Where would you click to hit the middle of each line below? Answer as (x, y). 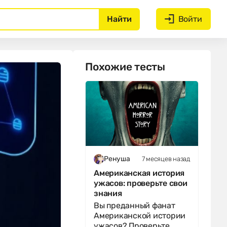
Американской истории (140, 216)
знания (108, 194)
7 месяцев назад (166, 159)
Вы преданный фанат (135, 206)
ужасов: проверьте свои (141, 183)
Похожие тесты (125, 67)
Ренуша (117, 159)
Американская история (139, 173)
